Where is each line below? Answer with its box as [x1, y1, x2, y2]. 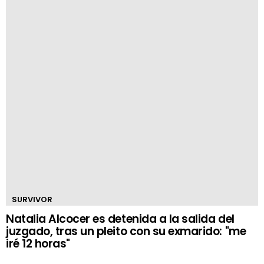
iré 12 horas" [6, 236, 70, 252]
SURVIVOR [12, 194, 52, 205]
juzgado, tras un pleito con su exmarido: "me [6, 223, 246, 239]
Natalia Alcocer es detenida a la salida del [6, 211, 235, 227]
